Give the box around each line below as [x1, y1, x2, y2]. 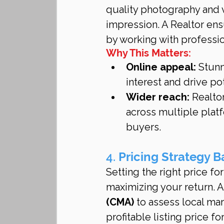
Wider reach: [126, 90, 189, 103]
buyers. [126, 120, 161, 133]
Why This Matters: [106, 46, 191, 59]
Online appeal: [126, 60, 196, 73]
